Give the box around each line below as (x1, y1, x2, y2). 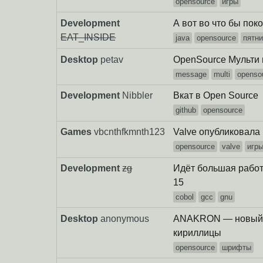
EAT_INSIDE (60, 32, 116, 42)
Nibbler (122, 90, 153, 101)
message (176, 69, 207, 79)
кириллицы (173, 227, 222, 238)
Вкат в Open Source (173, 90, 259, 101)
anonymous (100, 213, 150, 224)
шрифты (222, 242, 252, 252)
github (176, 106, 197, 115)
